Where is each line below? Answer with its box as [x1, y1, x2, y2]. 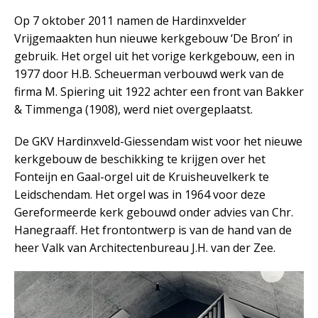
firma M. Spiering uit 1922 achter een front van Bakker [14, 84, 304, 99]
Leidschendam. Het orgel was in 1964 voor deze [14, 187, 265, 202]
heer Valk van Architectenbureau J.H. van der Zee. [14, 240, 275, 256]
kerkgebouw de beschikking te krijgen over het [14, 151, 265, 167]
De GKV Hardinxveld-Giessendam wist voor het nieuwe [14, 133, 302, 149]
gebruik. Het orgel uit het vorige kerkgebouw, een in [14, 48, 295, 64]
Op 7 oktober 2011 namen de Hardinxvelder [14, 13, 246, 28]
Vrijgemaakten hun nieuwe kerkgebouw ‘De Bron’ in [14, 31, 292, 46]
